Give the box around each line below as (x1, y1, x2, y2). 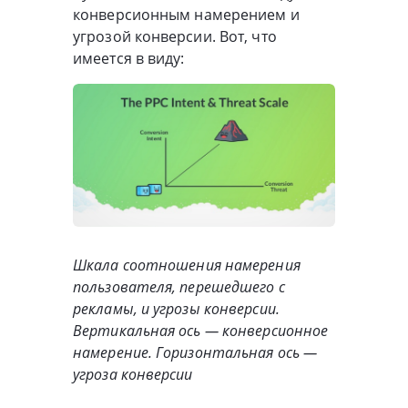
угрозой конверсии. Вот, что (73, 25, 277, 46)
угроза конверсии (73, 364, 193, 385)
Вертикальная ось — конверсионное (73, 321, 329, 342)
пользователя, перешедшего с (73, 277, 285, 298)
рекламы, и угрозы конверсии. (73, 299, 280, 320)
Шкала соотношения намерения (73, 255, 301, 276)
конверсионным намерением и (73, 4, 300, 25)
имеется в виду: (73, 47, 189, 68)
